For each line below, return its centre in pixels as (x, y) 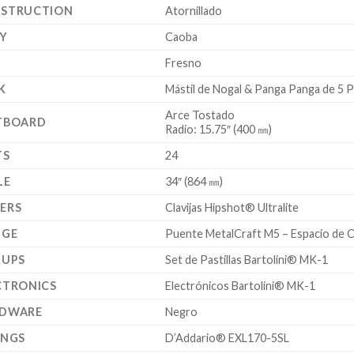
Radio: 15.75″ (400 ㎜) (219, 129)
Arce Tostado (200, 115)
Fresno (184, 62)
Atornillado (194, 10)
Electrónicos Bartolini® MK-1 (241, 285)
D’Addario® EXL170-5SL (228, 337)
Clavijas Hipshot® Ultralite (232, 207)
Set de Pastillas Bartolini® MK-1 (247, 259)
